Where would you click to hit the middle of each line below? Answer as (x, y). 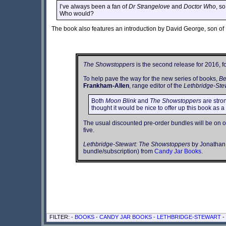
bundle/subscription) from (119, 151)
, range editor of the (156, 86)
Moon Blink (121, 101)
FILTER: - (62, 217)
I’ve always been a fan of (94, 6)
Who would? (77, 13)
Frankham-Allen (106, 86)
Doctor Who (200, 6)
